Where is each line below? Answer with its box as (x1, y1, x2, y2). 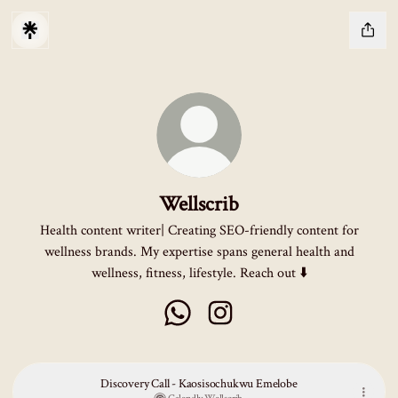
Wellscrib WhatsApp (177, 323, 296, 342)
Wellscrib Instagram (219, 323, 333, 342)
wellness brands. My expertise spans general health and (44, 243, 354, 261)
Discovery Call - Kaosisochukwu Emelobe (171, 376, 298, 392)
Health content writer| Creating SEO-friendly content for (39, 221, 359, 240)
